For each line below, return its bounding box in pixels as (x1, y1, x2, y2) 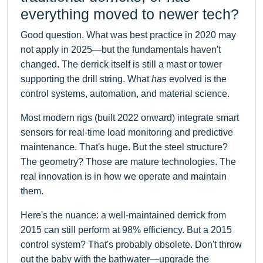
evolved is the (167, 73, 227, 84)
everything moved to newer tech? (21, 5, 239, 22)
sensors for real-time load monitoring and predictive (21, 127, 233, 137)
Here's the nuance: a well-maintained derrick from (21, 210, 226, 220)
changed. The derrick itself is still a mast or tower (21, 59, 222, 69)
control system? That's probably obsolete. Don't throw (21, 239, 242, 249)
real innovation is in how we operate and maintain (21, 171, 227, 181)
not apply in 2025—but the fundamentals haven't (21, 44, 221, 55)
